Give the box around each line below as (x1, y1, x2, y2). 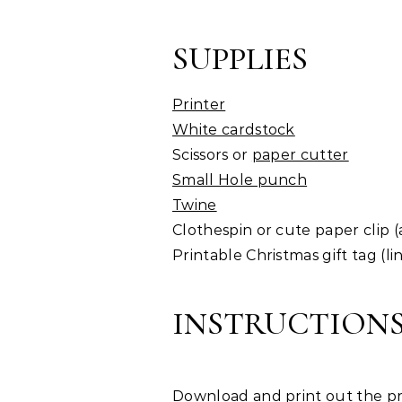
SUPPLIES (172, 39, 308, 78)
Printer (172, 96, 226, 113)
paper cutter (251, 146, 349, 163)
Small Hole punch (172, 171, 308, 188)
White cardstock (172, 121, 295, 138)
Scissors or (172, 146, 252, 163)
